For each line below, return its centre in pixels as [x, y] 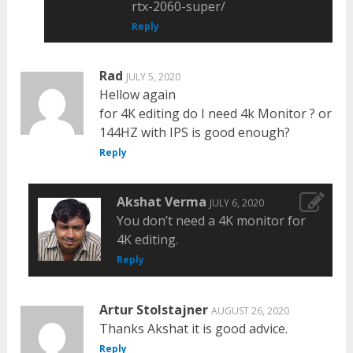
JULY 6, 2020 [236, 203]
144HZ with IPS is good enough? [195, 132]
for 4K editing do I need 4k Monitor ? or [216, 113]
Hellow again [138, 94]
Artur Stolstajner [154, 309]
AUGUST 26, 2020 [251, 310]
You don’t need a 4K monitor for [211, 221]
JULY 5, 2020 [154, 76]
